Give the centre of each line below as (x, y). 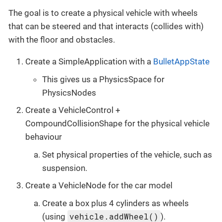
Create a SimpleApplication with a (89, 62)
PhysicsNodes (69, 92)
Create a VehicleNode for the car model (99, 186)
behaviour (44, 137)
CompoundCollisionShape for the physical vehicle (117, 124)
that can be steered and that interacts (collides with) (106, 27)
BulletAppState (181, 62)
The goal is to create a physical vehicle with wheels (103, 13)
